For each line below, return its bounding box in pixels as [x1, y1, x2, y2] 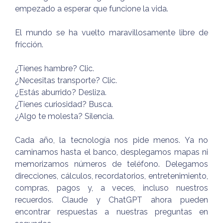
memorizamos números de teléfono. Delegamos [15, 159, 208, 169]
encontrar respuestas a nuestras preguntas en [15, 207, 208, 217]
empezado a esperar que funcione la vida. [15, 4, 168, 14]
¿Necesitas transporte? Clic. [15, 76, 117, 86]
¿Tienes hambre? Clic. [15, 64, 94, 74]
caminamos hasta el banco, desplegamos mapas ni [15, 147, 208, 157]
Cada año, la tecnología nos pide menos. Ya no [15, 135, 208, 145]
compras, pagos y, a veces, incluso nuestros [15, 183, 208, 193]
